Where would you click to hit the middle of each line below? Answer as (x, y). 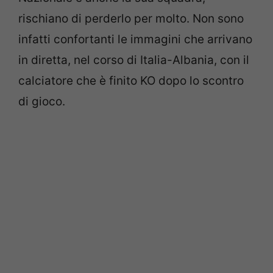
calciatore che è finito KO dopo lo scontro (131, 81)
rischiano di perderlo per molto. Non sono (131, 19)
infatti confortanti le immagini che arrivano (135, 39)
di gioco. (42, 101)
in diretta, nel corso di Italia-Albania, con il (134, 60)
